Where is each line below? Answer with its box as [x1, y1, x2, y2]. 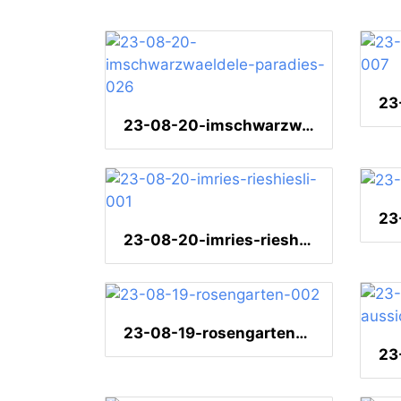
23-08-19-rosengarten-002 [295, 324, 308, 343]
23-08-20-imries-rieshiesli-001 [299, 231, 311, 250]
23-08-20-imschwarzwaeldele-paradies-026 [302, 116, 314, 135]
